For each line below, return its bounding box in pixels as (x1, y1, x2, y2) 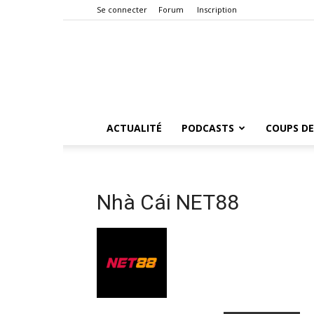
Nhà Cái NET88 (97, 190, 239, 214)
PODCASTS (182, 121, 234, 135)
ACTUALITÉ (107, 121, 162, 135)
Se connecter (97, 4, 147, 15)
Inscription (197, 4, 237, 15)
